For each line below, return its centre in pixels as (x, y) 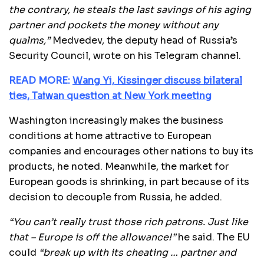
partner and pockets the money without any (114, 25)
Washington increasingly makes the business (116, 120)
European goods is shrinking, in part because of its (129, 181)
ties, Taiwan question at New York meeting (110, 95)
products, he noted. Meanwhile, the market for (119, 166)
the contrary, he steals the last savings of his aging (130, 9)
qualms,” (29, 40)
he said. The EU (213, 237)
